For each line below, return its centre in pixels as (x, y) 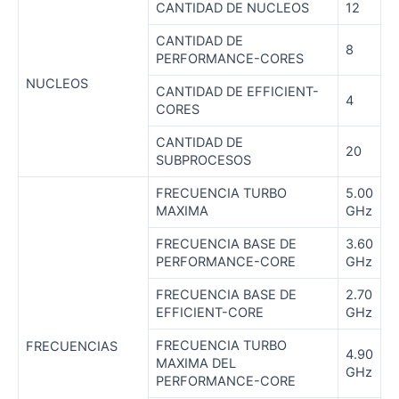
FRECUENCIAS (72, 347)
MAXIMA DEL (196, 364)
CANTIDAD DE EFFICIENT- (237, 92)
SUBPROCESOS (204, 161)
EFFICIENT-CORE (210, 313)
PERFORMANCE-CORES (230, 59)
